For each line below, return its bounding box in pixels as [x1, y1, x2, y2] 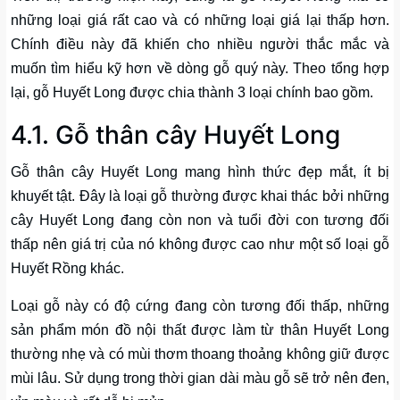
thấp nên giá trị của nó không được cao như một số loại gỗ [11, 237, 389, 253]
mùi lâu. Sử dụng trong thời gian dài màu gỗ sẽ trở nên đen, [11, 371, 389, 387]
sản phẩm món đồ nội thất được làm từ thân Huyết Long [11, 322, 389, 338]
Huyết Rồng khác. [11, 261, 124, 277]
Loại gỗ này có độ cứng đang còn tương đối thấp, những [11, 298, 389, 314]
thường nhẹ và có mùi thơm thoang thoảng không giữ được [11, 346, 389, 362]
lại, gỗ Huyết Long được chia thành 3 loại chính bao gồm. [11, 85, 373, 101]
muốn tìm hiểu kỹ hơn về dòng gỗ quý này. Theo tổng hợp [11, 61, 389, 77]
